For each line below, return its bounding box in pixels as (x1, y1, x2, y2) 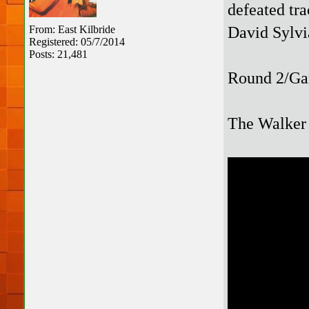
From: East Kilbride (29, 23, 115, 35)
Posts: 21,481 (29, 48, 88, 60)
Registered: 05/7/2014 (29, 36, 125, 48)
